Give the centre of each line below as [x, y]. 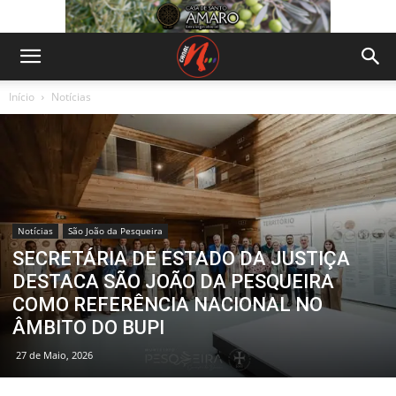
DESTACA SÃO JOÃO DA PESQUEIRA [173, 282]
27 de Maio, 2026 [54, 355]
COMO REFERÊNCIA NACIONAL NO [168, 305]
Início [22, 97]
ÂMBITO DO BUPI [88, 328]
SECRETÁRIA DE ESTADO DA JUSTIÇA [181, 259]
